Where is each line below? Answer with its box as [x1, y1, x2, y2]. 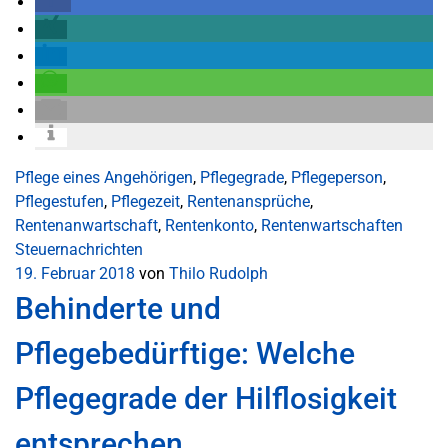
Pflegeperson [291, 168, 383, 187]
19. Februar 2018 [15, 264, 135, 283]
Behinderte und [15, 291, 221, 326]
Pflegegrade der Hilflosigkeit [15, 381, 397, 416]
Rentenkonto [165, 216, 254, 235]
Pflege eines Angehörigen [15, 168, 193, 187]
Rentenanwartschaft [15, 216, 158, 235]
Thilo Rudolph [169, 264, 268, 283]
